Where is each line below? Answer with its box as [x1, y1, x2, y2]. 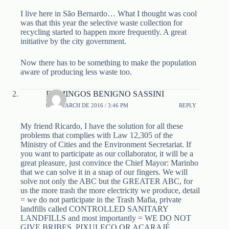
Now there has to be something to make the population [20, 58, 196, 67]
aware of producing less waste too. [20, 67, 132, 77]
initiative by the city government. [20, 37, 126, 46]
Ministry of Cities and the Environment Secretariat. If [20, 140, 191, 149]
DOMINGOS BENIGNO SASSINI [46, 89, 164, 99]
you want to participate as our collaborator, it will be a [20, 149, 193, 158]
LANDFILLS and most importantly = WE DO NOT [20, 214, 191, 223]
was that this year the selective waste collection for [20, 18, 182, 28]
